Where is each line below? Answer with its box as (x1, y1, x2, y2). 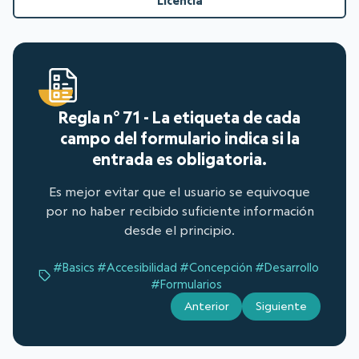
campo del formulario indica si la (59, 127, 300, 149)
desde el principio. (124, 222, 235, 239)
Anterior (184, 299, 229, 314)
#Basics (53, 260, 95, 276)
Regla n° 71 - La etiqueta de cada (58, 107, 301, 128)
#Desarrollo (255, 260, 319, 276)
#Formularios (150, 276, 222, 292)
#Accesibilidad (97, 260, 177, 276)
